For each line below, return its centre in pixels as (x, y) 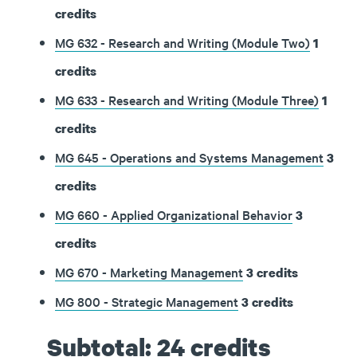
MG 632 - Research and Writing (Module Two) (182, 42)
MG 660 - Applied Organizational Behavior (174, 214)
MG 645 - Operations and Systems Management (189, 157)
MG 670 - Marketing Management (149, 272)
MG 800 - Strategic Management (147, 301)
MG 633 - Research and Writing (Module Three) (187, 100)
